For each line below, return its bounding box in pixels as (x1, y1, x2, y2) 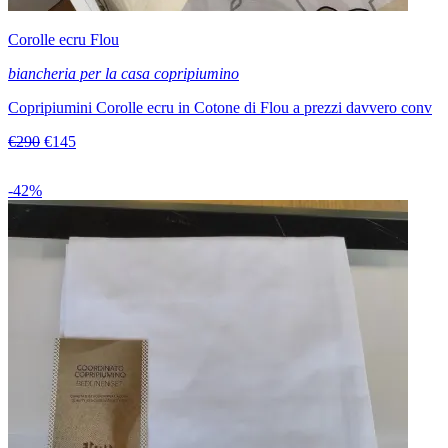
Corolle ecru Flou (8, 31, 119, 49)
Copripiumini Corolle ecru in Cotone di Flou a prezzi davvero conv (8, 99, 432, 117)
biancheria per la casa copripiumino (8, 65, 239, 83)
